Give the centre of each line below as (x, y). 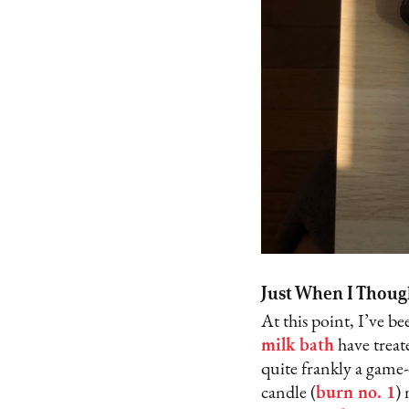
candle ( (288, 393)
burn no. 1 (355, 393)
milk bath (297, 346)
